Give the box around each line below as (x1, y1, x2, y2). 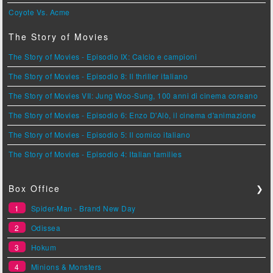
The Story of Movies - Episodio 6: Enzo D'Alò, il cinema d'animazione (9, 110, 257, 121)
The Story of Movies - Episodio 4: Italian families (9, 149, 182, 160)
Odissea (30, 222, 61, 233)
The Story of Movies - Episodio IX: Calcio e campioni (9, 51, 197, 62)
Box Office (9, 182, 61, 195)
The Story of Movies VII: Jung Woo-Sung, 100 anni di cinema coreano (9, 90, 258, 101)
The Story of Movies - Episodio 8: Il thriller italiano (9, 71, 188, 82)
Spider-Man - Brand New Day (30, 203, 136, 214)
